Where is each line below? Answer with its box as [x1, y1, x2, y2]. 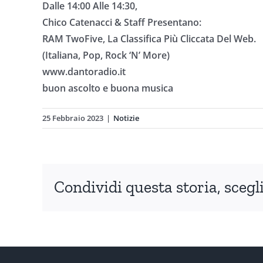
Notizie [113, 113, 139, 124]
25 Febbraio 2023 [42, 113, 103, 124]
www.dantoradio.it [42, 65, 126, 79]
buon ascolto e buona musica [42, 82, 173, 95]
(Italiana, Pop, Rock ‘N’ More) [42, 49, 170, 62]
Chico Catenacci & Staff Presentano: [42, 16, 201, 29]
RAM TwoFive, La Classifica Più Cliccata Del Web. [42, 32, 256, 46]
